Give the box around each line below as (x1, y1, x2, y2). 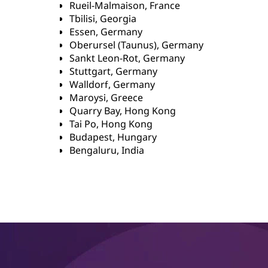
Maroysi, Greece (69, 91, 143, 104)
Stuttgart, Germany (69, 65, 157, 78)
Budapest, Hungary (69, 130, 157, 144)
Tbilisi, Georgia (69, 12, 136, 25)
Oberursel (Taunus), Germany (69, 38, 203, 51)
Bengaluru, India (69, 144, 144, 157)
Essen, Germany (69, 25, 142, 38)
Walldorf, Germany (69, 78, 155, 91)
